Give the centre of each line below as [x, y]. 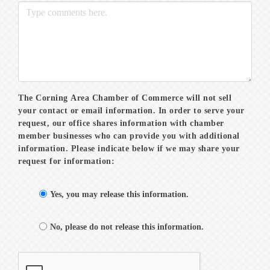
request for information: [66, 161]
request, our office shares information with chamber [121, 123]
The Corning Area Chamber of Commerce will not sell [125, 98]
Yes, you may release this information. [119, 194]
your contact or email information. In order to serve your [131, 111]
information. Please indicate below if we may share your [129, 149]
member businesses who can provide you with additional [129, 136]
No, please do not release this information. [127, 227]
